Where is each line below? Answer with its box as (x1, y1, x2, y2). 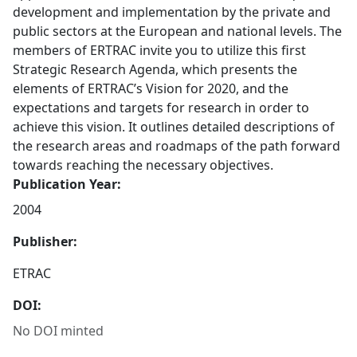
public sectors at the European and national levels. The (13, 22, 342, 40)
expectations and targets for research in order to (13, 99, 309, 116)
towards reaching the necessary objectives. (13, 156, 273, 174)
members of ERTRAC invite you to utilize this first (13, 41, 306, 59)
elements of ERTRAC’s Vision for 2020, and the (13, 80, 288, 97)
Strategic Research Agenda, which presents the (13, 61, 297, 78)
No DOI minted (13, 322, 104, 339)
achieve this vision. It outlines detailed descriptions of (13, 118, 335, 135)
